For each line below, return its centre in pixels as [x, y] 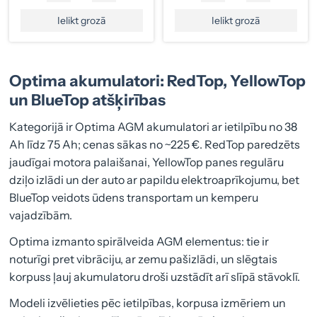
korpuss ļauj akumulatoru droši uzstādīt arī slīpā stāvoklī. [155, 276]
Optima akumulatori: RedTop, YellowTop [158, 81]
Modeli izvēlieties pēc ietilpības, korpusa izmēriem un [148, 302]
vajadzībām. [41, 215]
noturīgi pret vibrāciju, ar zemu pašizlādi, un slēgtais [144, 259]
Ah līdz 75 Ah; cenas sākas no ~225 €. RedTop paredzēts [155, 144]
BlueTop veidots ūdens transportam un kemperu [134, 197]
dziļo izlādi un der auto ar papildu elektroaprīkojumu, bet [155, 179]
